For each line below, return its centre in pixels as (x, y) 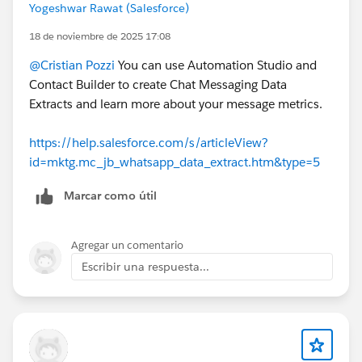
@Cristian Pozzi (72, 65)
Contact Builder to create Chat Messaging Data (158, 84)
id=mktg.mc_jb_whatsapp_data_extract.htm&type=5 (175, 162)
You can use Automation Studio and (216, 65)
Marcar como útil (110, 195)
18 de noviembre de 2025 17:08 (100, 36)
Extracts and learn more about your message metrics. (176, 103)
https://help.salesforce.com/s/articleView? (149, 142)
